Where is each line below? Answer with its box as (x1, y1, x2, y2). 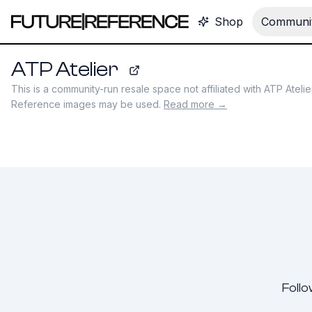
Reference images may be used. (11, 98, 161, 110)
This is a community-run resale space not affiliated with (11, 83, 264, 95)
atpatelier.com (133, 70, 200, 85)
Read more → (164, 98, 227, 110)
